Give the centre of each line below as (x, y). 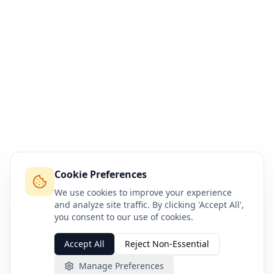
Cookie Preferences (101, 174)
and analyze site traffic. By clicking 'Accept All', (149, 205)
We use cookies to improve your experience (143, 192)
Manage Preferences (121, 266)
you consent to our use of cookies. (124, 217)
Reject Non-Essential (167, 244)
